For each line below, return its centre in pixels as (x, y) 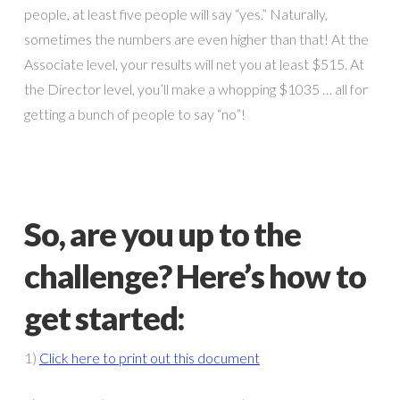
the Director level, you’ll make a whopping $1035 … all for (196, 88)
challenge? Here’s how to (195, 276)
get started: (104, 318)
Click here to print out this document (149, 358)
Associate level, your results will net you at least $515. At (194, 63)
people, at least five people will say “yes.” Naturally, (175, 13)
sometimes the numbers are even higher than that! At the (196, 38)
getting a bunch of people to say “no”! (134, 113)
